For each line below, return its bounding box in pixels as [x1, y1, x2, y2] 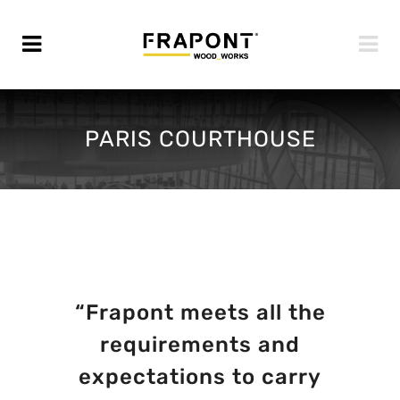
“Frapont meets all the [74, 300, 326, 326]
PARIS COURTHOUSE [84, 126, 316, 152]
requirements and [100, 332, 300, 358]
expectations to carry [79, 364, 321, 390]
